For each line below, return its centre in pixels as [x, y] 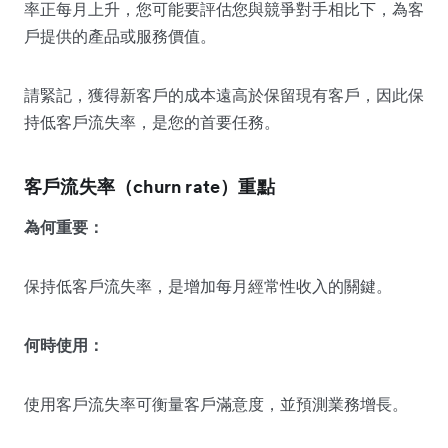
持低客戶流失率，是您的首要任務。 [152, 121]
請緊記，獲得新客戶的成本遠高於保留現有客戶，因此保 [224, 94]
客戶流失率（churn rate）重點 [149, 186]
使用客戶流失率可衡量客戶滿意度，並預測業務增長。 [216, 403]
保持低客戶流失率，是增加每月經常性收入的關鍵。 [208, 285]
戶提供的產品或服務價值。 [120, 35]
